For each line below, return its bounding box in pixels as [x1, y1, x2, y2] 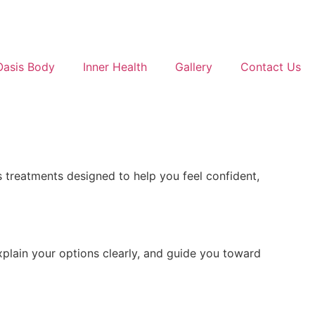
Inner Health [83, 60, 147, 74]
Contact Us [240, 60, 301, 74]
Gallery [175, 60, 212, 74]
